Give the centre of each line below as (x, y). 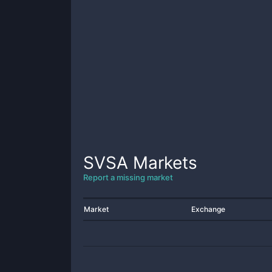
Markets (163, 163)
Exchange (208, 209)
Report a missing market (128, 177)
